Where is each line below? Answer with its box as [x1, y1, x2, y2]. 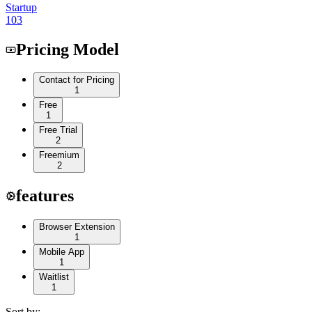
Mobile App [39, 247, 84, 258]
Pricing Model [16, 40, 119, 58]
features [16, 187, 74, 205]
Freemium [39, 150, 79, 161]
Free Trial [39, 125, 77, 136]
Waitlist [39, 272, 69, 283]
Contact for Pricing [39, 75, 114, 86]
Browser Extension [39, 221, 115, 233]
